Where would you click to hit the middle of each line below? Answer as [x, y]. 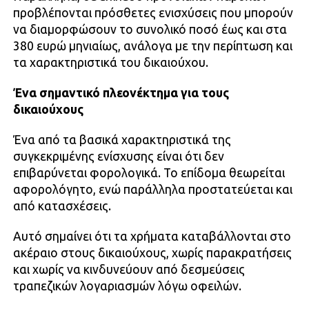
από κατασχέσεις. [62, 206]
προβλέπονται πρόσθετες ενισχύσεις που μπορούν [153, 12]
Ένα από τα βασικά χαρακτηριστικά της [122, 139]
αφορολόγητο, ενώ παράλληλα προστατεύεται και [152, 189]
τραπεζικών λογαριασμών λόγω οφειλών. [127, 286]
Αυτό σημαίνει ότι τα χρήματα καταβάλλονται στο [152, 236]
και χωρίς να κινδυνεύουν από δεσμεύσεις [129, 269]
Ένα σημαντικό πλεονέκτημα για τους [121, 92]
